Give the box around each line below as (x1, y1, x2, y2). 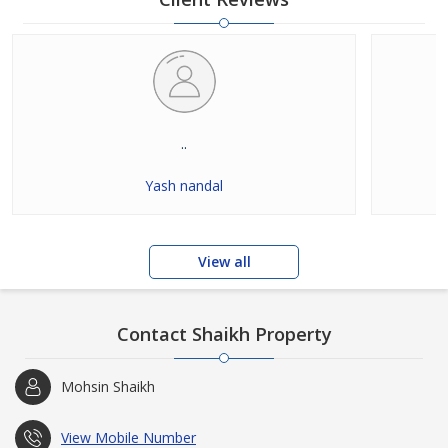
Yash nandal (145, 176, 223, 195)
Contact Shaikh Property (116, 322, 332, 346)
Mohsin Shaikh (61, 377, 155, 396)
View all (197, 252, 251, 271)
